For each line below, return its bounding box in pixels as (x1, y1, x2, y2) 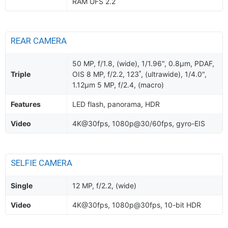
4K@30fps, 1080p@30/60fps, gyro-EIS (72, 119, 205, 128)
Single (11, 181, 33, 190)
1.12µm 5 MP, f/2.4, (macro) (72, 80, 164, 89)
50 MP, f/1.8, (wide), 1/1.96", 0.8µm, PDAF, (72, 59, 214, 68)
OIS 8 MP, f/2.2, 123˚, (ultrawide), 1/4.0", (72, 70, 207, 78)
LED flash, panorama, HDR (72, 100, 160, 108)
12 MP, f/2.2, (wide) (72, 181, 136, 190)
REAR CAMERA (11, 36, 69, 46)
